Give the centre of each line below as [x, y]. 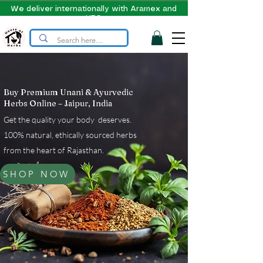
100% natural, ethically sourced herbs [70, 135]
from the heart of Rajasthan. [54, 150]
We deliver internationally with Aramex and [94, 9]
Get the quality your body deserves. [68, 120]
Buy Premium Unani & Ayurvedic [68, 92]
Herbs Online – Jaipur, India [58, 104]
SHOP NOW [36, 174]
